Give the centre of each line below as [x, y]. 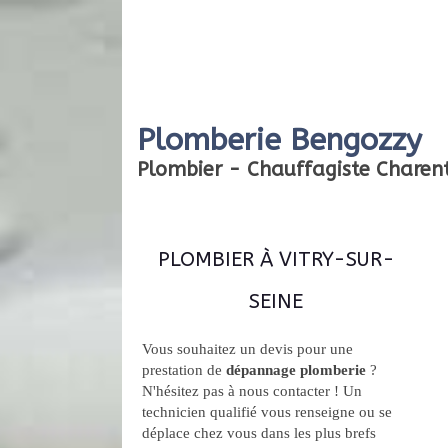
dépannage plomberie [296, 370]
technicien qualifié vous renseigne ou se [267, 412]
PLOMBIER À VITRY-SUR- [276, 259]
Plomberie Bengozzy [279, 140]
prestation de [184, 370]
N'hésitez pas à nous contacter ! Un [252, 391]
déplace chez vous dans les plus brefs [259, 433]
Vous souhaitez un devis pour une [247, 349]
